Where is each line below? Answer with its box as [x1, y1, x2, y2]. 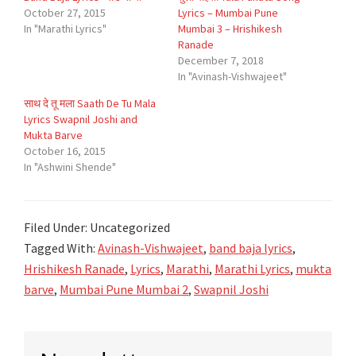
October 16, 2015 [24, 143, 106, 158]
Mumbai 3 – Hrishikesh [178, 21, 282, 36]
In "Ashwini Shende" [24, 159, 116, 174]
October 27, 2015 [24, 5, 106, 20]
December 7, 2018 [178, 52, 264, 68]
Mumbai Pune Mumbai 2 [60, 281, 188, 297]
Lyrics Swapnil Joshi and [24, 111, 137, 126]
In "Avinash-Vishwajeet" [178, 68, 287, 83]
